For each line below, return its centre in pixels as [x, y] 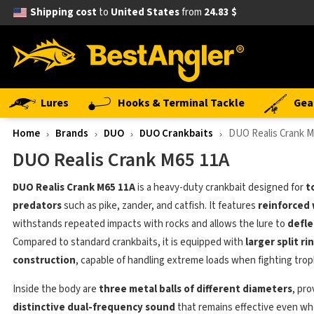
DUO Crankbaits [176, 134]
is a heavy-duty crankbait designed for [220, 187]
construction [44, 260]
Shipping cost [63, 12]
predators [37, 206]
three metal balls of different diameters [196, 289]
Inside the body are [56, 289]
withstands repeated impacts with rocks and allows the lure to [150, 224]
